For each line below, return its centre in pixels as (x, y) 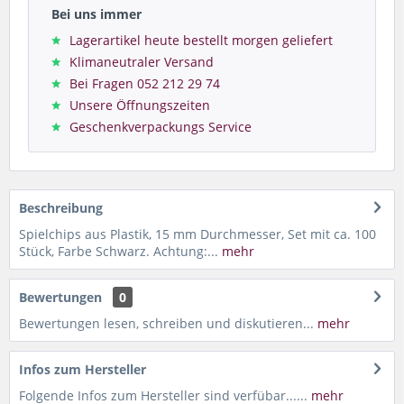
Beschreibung (61, 207)
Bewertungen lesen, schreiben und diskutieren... (166, 323)
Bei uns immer (96, 14)
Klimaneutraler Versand (142, 61)
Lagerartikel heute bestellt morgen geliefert (201, 40)
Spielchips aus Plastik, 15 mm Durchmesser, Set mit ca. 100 (197, 234)
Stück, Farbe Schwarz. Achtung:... (119, 251)
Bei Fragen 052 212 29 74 (145, 83)
